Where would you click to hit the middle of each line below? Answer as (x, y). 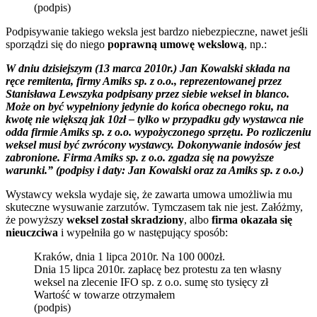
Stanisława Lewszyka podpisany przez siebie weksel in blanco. (148, 94)
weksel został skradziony (125, 220)
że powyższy (36, 220)
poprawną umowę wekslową (176, 45)
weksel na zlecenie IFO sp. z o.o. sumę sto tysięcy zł (151, 282)
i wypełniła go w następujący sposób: (143, 233)
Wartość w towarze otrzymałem (104, 295)
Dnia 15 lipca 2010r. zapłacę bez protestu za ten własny (158, 270)
